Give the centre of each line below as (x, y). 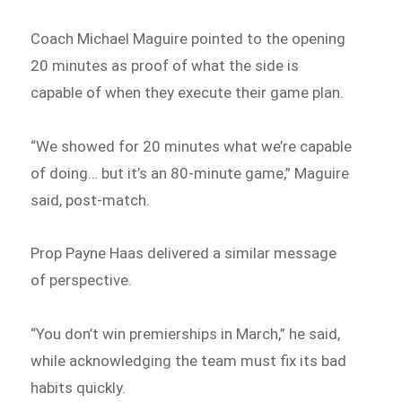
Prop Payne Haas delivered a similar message (184, 253)
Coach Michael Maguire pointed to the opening (188, 38)
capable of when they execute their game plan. (188, 92)
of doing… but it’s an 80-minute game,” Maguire (190, 173)
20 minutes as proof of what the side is (165, 65)
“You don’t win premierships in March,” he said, (186, 334)
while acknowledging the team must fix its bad (189, 361)
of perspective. (82, 280)
